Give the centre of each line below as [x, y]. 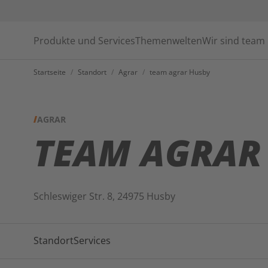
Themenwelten [169, 40]
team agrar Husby [180, 72]
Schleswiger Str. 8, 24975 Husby [104, 196]
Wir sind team [234, 40]
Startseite [50, 72]
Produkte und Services [84, 40]
